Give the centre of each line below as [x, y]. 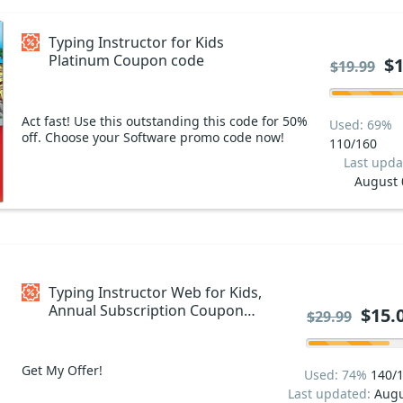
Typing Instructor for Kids [136, 42]
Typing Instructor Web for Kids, [155, 292]
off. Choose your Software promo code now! [153, 137]
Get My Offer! [62, 370]
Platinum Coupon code [126, 60]
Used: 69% [361, 124]
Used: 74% [337, 374]
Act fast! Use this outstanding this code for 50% [165, 121]
